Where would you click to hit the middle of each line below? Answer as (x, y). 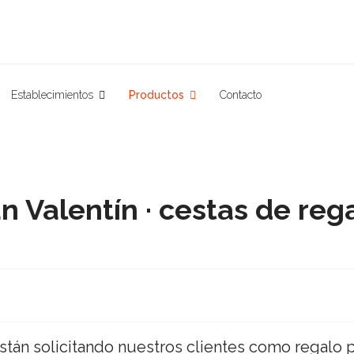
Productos (156, 95)
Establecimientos (52, 95)
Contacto (240, 95)
